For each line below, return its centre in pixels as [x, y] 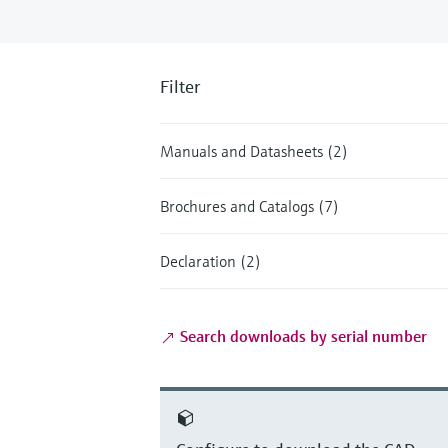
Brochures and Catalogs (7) [249, 205]
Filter [180, 86]
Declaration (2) [210, 260]
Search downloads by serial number [301, 335]
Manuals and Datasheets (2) [254, 150]
